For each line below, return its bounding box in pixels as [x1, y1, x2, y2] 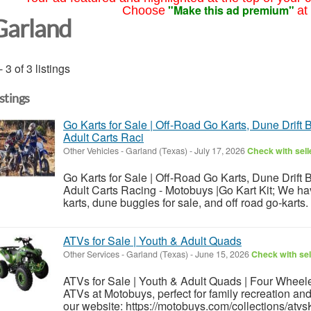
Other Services [63, 247, 119, 260]
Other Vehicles [63, 144, 119, 157]
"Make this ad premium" [167, 2, 294, 18]
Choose [121, 3, 165, 17]
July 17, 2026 [192, 144, 247, 157]
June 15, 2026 [193, 247, 251, 260]
